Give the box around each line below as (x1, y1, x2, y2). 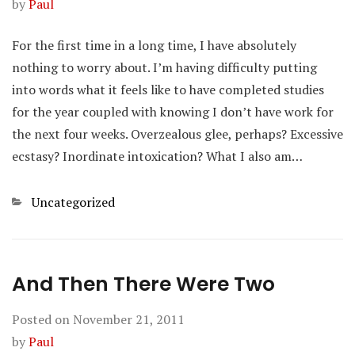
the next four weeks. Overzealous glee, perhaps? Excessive (12, 125, 343, 143)
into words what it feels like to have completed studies (12, 81, 324, 98)
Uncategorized (32, 193, 115, 211)
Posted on (12, 311, 73, 328)
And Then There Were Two (12, 270, 275, 298)
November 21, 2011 (73, 311, 185, 328)
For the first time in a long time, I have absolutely (12, 36, 296, 54)
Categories (11, 193, 72, 210)
